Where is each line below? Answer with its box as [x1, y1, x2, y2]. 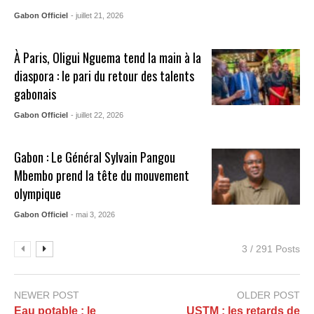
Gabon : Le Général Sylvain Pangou [14, 147, 176, 166]
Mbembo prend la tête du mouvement [14, 165, 190, 184]
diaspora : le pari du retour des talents [14, 66, 195, 85]
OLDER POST [237, 289, 300, 301]
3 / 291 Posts [242, 243, 300, 254]
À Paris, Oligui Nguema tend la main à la [14, 48, 202, 67]
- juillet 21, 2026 [71, 11, 124, 20]
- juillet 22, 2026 [71, 110, 124, 119]
